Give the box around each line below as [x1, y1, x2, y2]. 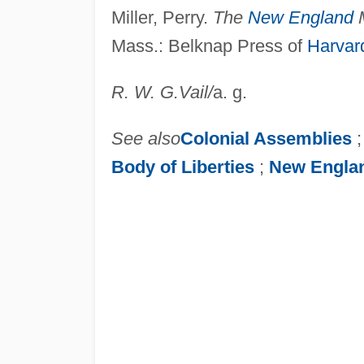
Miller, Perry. [110, 6, 213, 28]
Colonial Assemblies [180, 128, 352, 149]
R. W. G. [110, 81, 179, 102]
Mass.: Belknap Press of [110, 35, 307, 56]
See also [110, 128, 180, 149]
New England [247, 6, 353, 28]
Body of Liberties [110, 156, 254, 177]
